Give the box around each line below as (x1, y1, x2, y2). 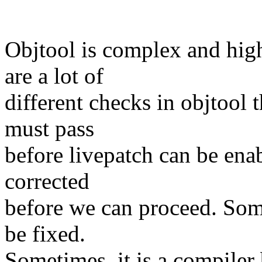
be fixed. (5, 221, 85, 247)
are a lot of (5, 63, 104, 89)
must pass (5, 116, 94, 142)
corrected (5, 168, 89, 194)
